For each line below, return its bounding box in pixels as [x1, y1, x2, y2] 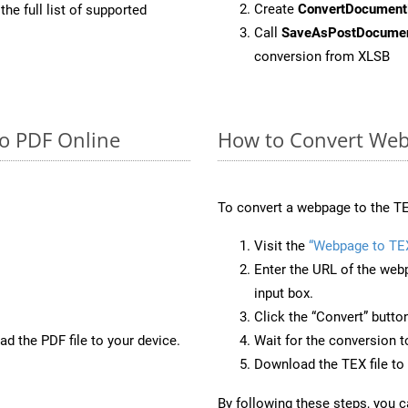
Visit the [254, 237, 309, 254]
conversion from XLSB [254, 47, 390, 65]
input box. [254, 284, 313, 301]
